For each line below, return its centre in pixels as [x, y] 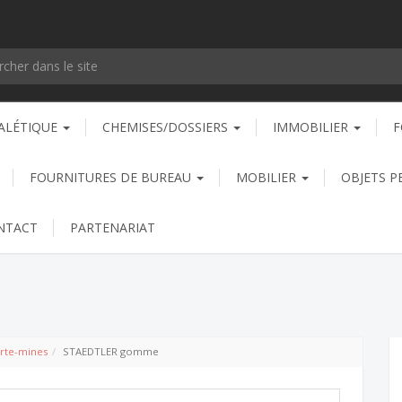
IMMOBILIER [312, 127]
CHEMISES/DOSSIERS [167, 127]
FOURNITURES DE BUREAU [112, 177]
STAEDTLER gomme [111, 351]
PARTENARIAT [113, 227]
